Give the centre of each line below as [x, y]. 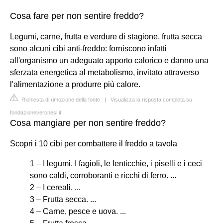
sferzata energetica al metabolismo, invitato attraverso [105, 72]
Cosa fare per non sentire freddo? [77, 16]
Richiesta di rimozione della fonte [60, 99]
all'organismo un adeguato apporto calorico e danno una [109, 60]
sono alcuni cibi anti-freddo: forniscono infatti [88, 48]
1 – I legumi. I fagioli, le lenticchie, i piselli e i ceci [116, 163]
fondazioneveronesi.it [36, 112]
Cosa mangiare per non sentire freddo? [88, 123]
